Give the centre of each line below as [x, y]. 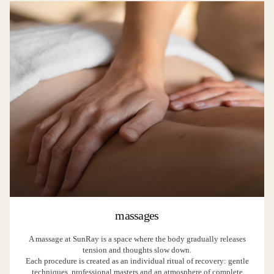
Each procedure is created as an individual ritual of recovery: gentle [137, 261]
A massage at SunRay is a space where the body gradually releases [137, 239]
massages [137, 215]
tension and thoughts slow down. [137, 250]
